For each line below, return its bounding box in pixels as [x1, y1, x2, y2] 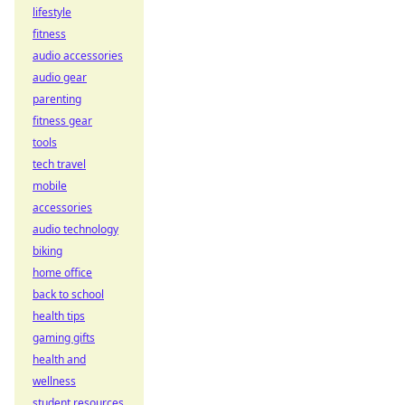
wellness [33, 373, 76, 389]
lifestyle [33, 5, 71, 20]
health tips [33, 308, 85, 324]
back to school [33, 287, 104, 302]
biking [33, 243, 62, 259]
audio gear [33, 70, 87, 85]
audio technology [33, 221, 118, 237]
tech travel [33, 156, 86, 172]
